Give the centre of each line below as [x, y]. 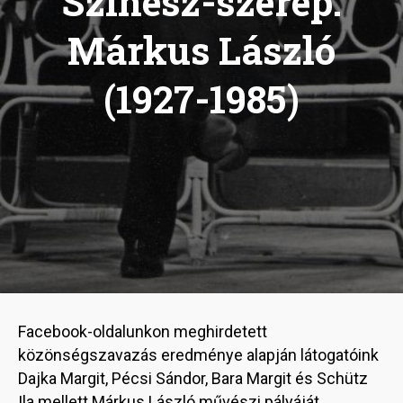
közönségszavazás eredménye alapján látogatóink [198, 355]
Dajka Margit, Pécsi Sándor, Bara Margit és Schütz [193, 379]
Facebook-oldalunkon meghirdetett [143, 332]
